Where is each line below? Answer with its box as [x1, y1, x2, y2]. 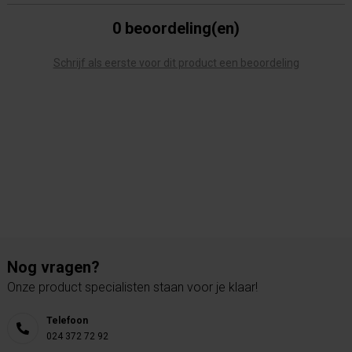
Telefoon [46, 315, 88, 326]
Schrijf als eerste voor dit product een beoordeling [53, 57, 299, 69]
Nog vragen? [7, 258, 100, 277]
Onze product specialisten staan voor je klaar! [7, 280, 258, 295]
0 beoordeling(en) [112, 19, 240, 38]
